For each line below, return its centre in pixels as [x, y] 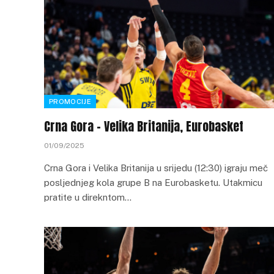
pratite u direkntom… [88, 197]
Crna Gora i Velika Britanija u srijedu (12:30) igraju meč [156, 168]
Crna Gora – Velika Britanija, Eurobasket [144, 126]
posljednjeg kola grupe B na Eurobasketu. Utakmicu [153, 183]
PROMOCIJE [70, 102]
